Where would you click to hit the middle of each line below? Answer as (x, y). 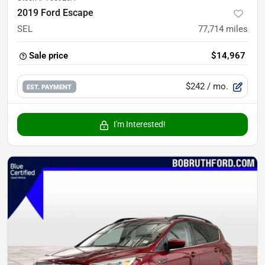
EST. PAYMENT (49, 87)
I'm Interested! (140, 125)
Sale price (49, 56)
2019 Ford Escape (55, 13)
